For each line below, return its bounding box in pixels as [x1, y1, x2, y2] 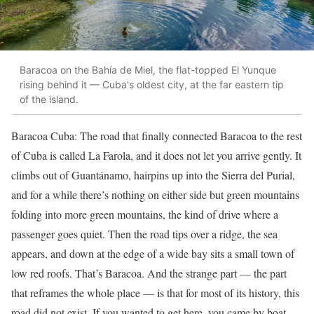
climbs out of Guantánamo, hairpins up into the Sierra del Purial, [11, 167, 295, 182]
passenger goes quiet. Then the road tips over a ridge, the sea [11, 226, 278, 241]
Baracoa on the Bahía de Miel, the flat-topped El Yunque [20, 64, 276, 76]
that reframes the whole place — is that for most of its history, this [11, 285, 299, 300]
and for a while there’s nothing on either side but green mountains [11, 186, 299, 202]
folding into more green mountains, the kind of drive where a [11, 206, 278, 221]
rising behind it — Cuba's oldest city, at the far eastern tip [20, 78, 284, 91]
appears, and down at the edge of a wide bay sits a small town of [11, 245, 294, 261]
